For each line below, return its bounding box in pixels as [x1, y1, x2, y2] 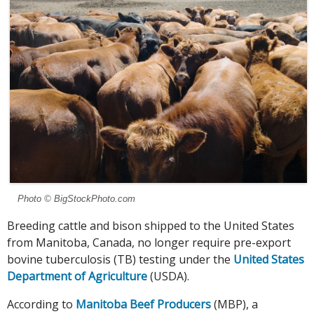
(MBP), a [211, 296, 258, 313]
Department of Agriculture [7, 268, 147, 285]
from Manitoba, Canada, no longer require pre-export [7, 235, 291, 251]
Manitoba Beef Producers [76, 296, 211, 313]
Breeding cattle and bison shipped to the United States [7, 218, 294, 234]
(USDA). [147, 268, 189, 285]
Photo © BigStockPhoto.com [18, 193, 136, 205]
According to [7, 296, 76, 313]
